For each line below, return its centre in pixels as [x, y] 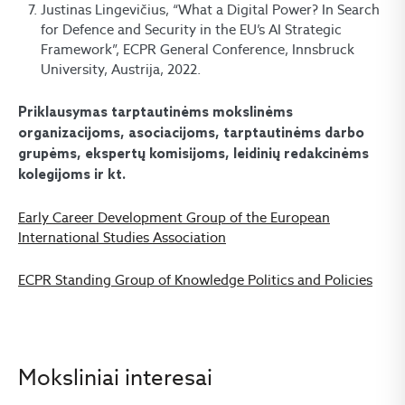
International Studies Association [122, 238]
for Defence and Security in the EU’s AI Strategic [191, 30]
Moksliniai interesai [115, 378]
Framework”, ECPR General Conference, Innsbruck [198, 50]
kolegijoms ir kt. [72, 176]
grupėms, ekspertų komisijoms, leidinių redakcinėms [193, 155]
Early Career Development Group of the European [174, 218]
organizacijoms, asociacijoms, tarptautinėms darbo [191, 134]
